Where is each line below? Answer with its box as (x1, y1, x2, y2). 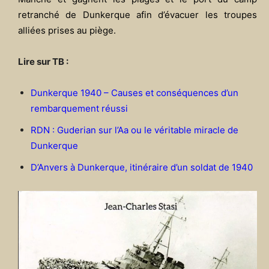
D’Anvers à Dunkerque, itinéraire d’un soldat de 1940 (31, 161, 253, 173)
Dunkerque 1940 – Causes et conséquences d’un (31, 86, 238, 98)
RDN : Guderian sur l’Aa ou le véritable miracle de (31, 124, 238, 136)
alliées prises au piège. (18, 24, 116, 36)
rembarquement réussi (31, 102, 128, 114)
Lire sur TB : (18, 55, 68, 67)
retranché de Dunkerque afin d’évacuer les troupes (18, 8, 257, 20)
